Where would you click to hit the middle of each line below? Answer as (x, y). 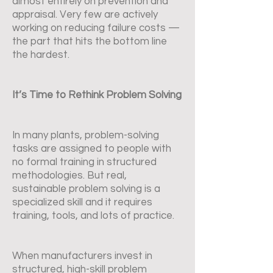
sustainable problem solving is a (86, 189)
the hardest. (41, 55)
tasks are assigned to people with (92, 149)
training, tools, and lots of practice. (93, 216)
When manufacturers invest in (82, 256)
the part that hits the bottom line (90, 41)
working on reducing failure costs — (96, 28)
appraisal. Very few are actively (85, 15)
